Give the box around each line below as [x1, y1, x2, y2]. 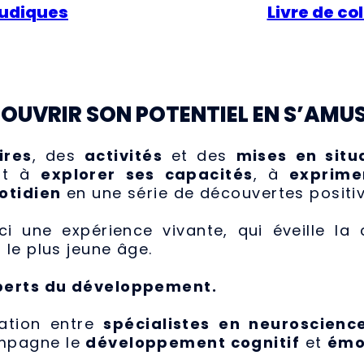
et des [162, 145, 236, 167]
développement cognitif [85, 332, 301, 353]
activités [84, 145, 162, 167]
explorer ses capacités [41, 164, 253, 185]
